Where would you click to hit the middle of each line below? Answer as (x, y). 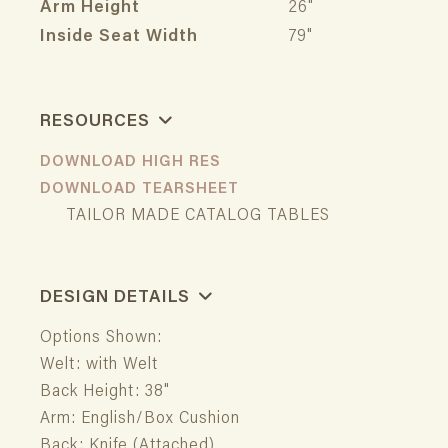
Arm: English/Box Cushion (140, 420)
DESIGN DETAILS (117, 299)
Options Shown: (101, 339)
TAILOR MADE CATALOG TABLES (196, 216)
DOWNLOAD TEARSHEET (144, 189)
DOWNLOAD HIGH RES (135, 162)
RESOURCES (97, 122)
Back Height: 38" (105, 393)
